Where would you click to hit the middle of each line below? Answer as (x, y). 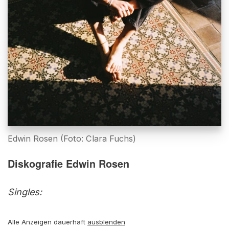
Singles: (25, 192)
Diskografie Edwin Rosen (68, 163)
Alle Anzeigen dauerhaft (48, 222)
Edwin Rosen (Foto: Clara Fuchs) (72, 138)
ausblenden (106, 222)
